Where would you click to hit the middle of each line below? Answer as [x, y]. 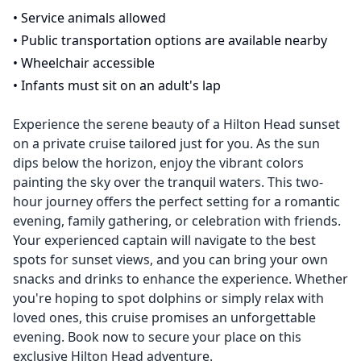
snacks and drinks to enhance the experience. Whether [180, 279]
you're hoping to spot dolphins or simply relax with [168, 298]
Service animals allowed [93, 18]
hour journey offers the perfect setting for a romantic [176, 201]
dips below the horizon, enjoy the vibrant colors [158, 163]
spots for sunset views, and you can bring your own [170, 259]
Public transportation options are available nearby [174, 40]
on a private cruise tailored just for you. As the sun [166, 143]
